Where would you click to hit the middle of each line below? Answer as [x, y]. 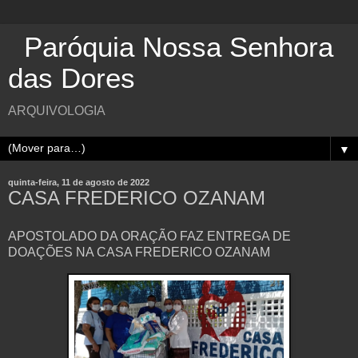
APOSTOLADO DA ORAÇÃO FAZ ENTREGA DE [149, 236]
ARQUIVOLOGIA [57, 111]
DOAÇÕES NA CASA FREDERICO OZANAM [141, 252]
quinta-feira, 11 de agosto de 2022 [79, 182]
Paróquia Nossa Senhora [171, 47]
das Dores [72, 78]
